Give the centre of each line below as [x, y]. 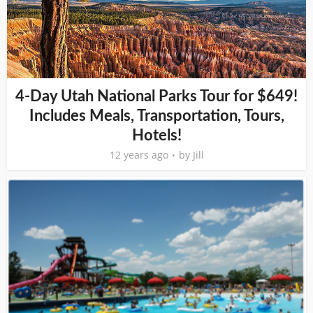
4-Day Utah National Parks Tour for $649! [156, 96]
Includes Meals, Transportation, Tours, [156, 116]
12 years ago [139, 154]
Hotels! [156, 135]
